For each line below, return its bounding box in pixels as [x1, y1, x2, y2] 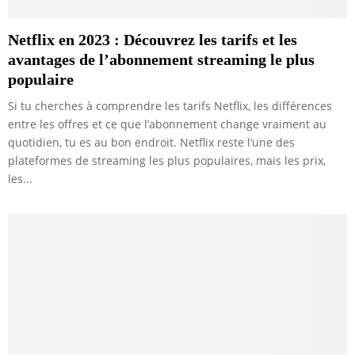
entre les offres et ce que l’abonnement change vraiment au [8, 116, 326, 132]
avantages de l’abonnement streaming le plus [8, 51, 315, 69]
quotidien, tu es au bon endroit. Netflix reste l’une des [8, 135, 295, 151]
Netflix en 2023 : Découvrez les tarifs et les [8, 31, 297, 49]
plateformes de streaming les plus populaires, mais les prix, [8, 153, 326, 169]
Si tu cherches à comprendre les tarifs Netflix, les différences [8, 98, 332, 114]
